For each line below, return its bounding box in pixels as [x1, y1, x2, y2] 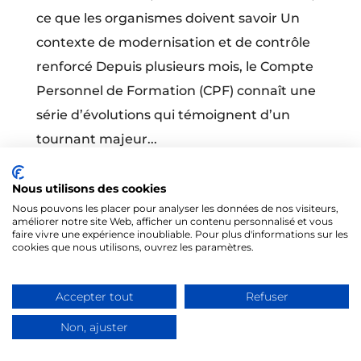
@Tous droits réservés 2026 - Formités [35, 260, 287, 276]
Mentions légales [35, 309, 149, 324]
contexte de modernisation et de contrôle [35, 35, 310, 50]
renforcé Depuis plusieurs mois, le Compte [35, 59, 313, 74]
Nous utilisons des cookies [12, 182, 166, 195]
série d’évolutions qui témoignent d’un [35, 107, 290, 122]
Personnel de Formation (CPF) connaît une [35, 83, 316, 98]
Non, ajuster [60, 321, 128, 334]
